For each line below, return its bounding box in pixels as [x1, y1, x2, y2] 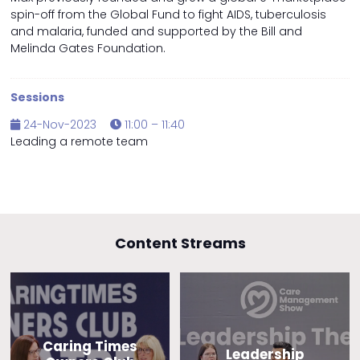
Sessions [10, 89, 64, 106]
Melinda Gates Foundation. [10, 40, 166, 57]
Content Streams [114, 233, 246, 254]
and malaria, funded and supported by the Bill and [10, 23, 302, 40]
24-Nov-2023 [20, 117, 96, 133]
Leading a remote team [10, 133, 148, 150]
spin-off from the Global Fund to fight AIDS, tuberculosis [10, 6, 326, 23]
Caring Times [43, 336, 137, 356]
